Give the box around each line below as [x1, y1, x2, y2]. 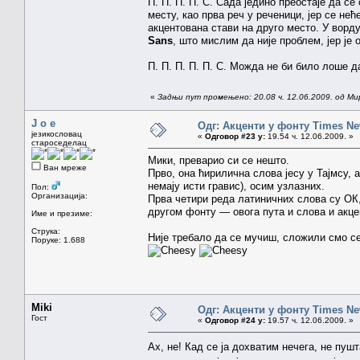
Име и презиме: [31, 208, 92, 218]
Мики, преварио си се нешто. [148, 153, 289, 166]
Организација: [31, 190, 88, 200]
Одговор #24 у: [205, 315, 265, 325]
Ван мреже [41, 162, 87, 172]
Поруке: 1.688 [31, 235, 85, 244]
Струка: [31, 226, 60, 235]
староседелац [31, 137, 87, 147]
